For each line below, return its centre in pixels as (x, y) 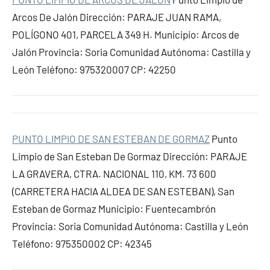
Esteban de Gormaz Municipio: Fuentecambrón (114, 209)
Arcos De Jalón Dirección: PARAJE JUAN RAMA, (117, 17)
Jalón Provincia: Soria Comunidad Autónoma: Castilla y (131, 52)
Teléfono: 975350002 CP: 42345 (82, 243)
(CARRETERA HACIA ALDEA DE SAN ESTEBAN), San (123, 191)
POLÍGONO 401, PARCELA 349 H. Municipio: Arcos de (126, 34)
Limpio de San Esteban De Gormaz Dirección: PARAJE (130, 156)
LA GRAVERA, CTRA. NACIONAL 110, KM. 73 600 (114, 174)
